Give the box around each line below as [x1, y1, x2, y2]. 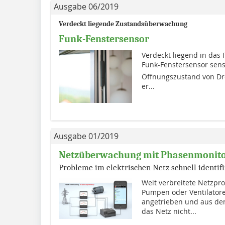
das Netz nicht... [141, 206, 196, 216]
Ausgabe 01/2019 [54, 130, 119, 142]
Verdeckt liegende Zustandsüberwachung [59, 19, 187, 28]
